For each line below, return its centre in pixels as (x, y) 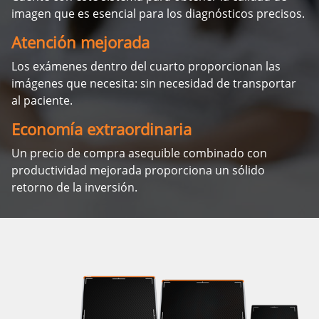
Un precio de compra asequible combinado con (139, 153)
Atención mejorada (80, 42)
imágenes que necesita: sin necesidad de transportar (154, 83)
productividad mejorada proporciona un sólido (138, 170)
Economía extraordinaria (101, 129)
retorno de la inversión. (74, 187)
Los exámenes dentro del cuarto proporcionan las (146, 66)
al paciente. (42, 100)
